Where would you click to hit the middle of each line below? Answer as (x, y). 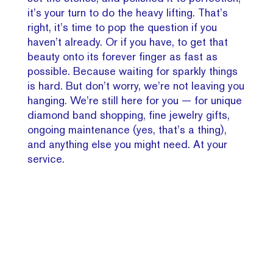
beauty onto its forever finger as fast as (123, 56)
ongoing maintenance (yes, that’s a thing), (127, 129)
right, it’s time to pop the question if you (122, 27)
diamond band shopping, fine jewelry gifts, (129, 115)
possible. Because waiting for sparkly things (133, 71)
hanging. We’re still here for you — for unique (135, 100)
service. (46, 158)
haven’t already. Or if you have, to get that (128, 41)
